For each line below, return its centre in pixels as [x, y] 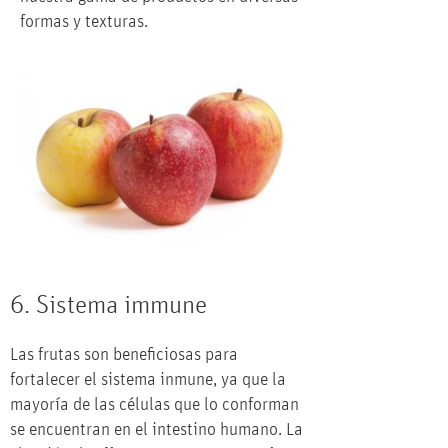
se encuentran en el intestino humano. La [156, 430]
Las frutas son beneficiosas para [124, 355]
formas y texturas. [84, 21]
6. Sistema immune [109, 305]
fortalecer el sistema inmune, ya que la [148, 380]
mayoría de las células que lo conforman [154, 405]
